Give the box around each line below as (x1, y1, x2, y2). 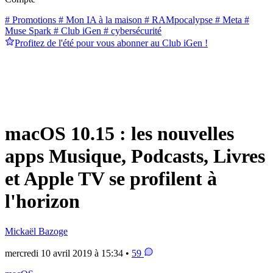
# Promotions (5, 14, 56, 25)
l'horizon (5, 190, 80, 213)
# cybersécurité (101, 25, 161, 36)
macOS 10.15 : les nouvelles (5, 122, 234, 145)
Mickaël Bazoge (5, 225, 68, 236)
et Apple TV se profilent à (5, 168, 217, 190)
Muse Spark (5, 25, 51, 36)
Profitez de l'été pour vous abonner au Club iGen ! (15, 37, 208, 48)
